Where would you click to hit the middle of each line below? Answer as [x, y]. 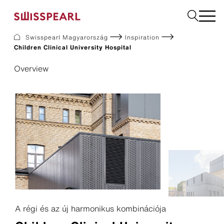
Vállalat [29, 113]
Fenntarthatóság [48, 131]
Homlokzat [38, 52]
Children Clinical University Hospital [73, 47]
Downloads [47, 70]
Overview [31, 68]
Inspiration [142, 37]
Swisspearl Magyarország [67, 37]
